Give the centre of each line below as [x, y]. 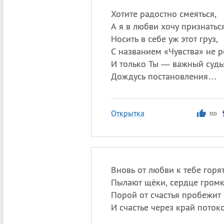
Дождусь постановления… [164, 76]
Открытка [127, 113]
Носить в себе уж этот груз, [164, 39]
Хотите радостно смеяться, [163, 14]
